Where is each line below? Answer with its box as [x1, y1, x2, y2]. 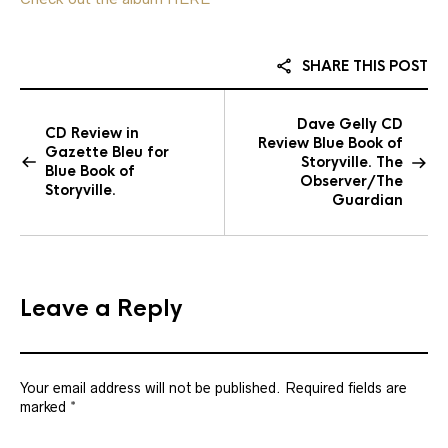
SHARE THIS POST [298, 57, 428, 75]
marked [20, 399, 70, 415]
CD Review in [45, 124, 139, 142]
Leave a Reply [20, 294, 182, 323]
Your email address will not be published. [20, 380, 281, 396]
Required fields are [285, 380, 407, 396]
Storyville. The [301, 153, 403, 171]
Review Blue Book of [258, 134, 403, 152]
